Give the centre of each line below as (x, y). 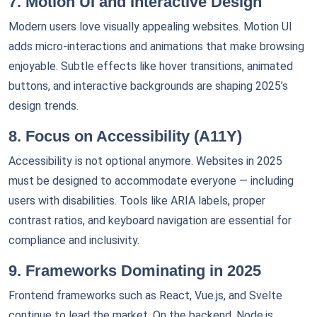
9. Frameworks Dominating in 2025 (135, 271)
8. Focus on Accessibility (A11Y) (125, 136)
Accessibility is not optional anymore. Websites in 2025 (145, 161)
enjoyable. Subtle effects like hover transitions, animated (151, 66)
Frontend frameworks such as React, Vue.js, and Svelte (145, 295)
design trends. (44, 106)
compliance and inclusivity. (74, 240)
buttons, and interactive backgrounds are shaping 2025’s (148, 86)
